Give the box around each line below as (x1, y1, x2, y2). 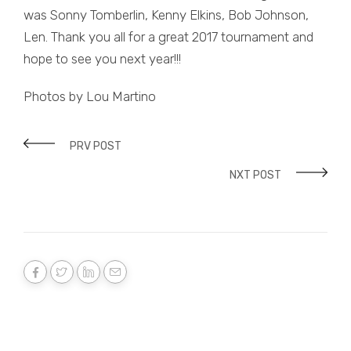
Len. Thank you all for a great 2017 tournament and (24, 28, 313, 45)
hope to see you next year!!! (24, 50, 181, 67)
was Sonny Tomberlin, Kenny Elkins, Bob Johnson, (24, 6, 309, 23)
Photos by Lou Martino (24, 88, 156, 104)
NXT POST (230, 168, 281, 182)
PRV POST (70, 139, 121, 153)
